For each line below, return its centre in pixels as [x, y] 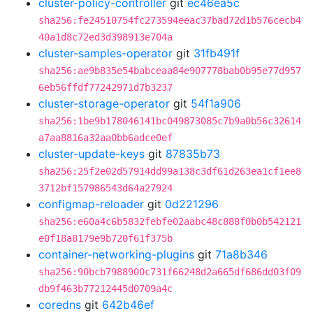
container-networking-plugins [116, 254]
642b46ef [128, 305]
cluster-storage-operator [104, 103]
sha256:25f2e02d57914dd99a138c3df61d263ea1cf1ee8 [170, 171]
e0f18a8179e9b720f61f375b [105, 238]
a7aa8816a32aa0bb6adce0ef [105, 138]
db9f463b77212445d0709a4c [105, 289]
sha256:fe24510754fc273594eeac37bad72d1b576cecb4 [170, 20]
